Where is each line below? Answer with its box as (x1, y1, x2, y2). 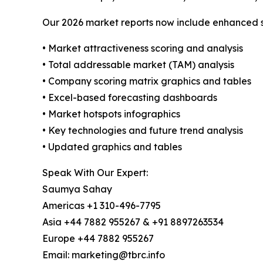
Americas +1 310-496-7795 (42, 200, 161, 212)
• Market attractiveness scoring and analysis (42, 42, 243, 55)
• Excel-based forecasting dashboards (42, 92, 217, 104)
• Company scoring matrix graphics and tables (42, 75, 251, 87)
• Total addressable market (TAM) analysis (42, 59, 234, 71)
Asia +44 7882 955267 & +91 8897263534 (42, 216, 224, 228)
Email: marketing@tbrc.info (42, 249, 165, 261)
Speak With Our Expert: (42, 167, 148, 179)
